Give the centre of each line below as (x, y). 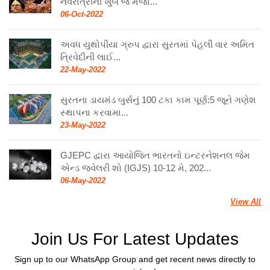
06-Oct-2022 (82, 14)
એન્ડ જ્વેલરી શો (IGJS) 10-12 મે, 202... (136, 168)
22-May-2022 (83, 69)
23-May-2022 (83, 125)
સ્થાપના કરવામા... (94, 112)
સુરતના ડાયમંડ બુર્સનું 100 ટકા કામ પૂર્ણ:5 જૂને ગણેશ (158, 99)
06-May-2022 (83, 180)
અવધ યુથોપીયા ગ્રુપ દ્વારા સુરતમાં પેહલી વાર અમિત (157, 44)
